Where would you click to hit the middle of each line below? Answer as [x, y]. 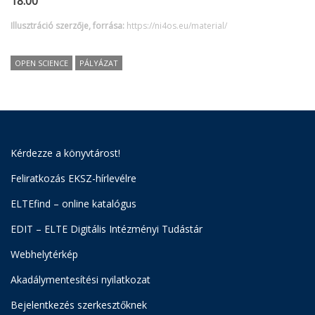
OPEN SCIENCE [41, 63]
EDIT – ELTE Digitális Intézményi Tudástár [107, 229]
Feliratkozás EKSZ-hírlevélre [73, 178]
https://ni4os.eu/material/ [177, 25]
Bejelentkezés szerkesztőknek [79, 304]
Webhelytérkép [44, 254]
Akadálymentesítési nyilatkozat [81, 279]
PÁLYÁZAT [99, 63]
